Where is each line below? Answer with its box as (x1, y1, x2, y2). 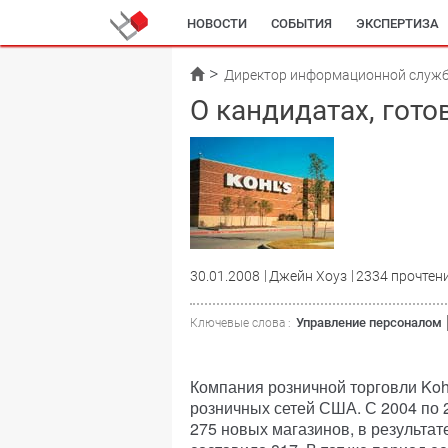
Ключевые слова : (190, 316, 291, 330)
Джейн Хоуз (269, 268, 347, 284)
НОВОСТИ (187, 16, 247, 31)
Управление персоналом (296, 315, 442, 330)
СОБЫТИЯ (271, 16, 332, 31)
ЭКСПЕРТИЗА (356, 16, 439, 31)
